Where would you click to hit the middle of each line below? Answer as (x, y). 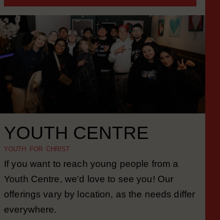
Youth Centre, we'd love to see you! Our (89, 192)
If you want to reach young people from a (91, 177)
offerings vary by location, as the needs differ (100, 207)
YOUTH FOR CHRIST (37, 162)
